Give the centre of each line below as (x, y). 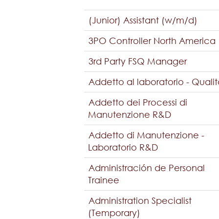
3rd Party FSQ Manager (138, 61)
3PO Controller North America (152, 41)
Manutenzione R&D (130, 114)
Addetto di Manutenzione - (146, 135)
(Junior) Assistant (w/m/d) (143, 20)
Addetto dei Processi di (138, 102)
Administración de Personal (147, 168)
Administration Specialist (140, 200)
